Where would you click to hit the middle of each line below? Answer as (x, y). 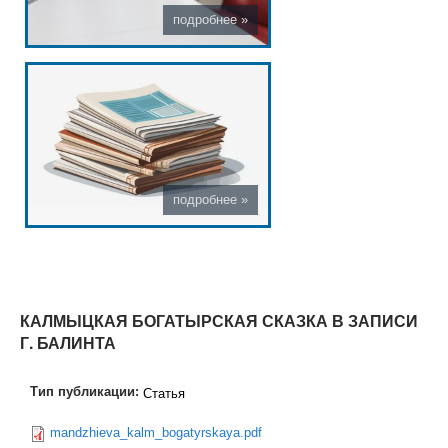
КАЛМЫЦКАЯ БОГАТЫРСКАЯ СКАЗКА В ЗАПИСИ (218, 321)
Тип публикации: (86, 391)
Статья (163, 394)
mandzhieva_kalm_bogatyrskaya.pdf (155, 433)
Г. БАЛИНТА (67, 343)
